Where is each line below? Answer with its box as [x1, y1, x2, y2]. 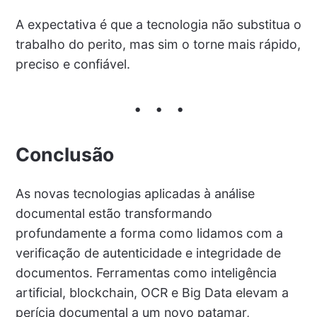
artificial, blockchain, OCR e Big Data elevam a [15, 284, 289, 300]
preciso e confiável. [15, 56, 130, 71]
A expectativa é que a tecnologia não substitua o [15, 16, 301, 32]
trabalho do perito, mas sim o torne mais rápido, [15, 36, 301, 52]
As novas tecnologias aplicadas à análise [15, 185, 255, 201]
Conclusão [15, 142, 114, 166]
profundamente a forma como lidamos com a [15, 225, 283, 241]
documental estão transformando [15, 205, 212, 221]
